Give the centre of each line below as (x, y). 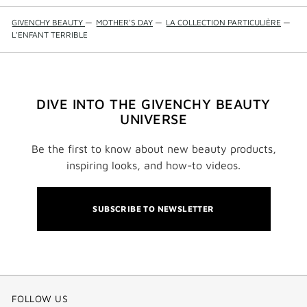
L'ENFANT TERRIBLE (50, 35)
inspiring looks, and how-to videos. (153, 165)
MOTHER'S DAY (124, 23)
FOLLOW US (40, 299)
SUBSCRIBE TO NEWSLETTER (153, 209)
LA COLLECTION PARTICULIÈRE (223, 23)
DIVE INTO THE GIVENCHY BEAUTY (153, 104)
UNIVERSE (153, 119)
